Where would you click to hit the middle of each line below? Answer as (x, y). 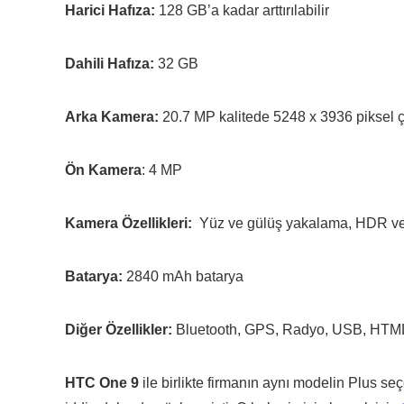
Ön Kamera (103, 170)
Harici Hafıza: (110, 10)
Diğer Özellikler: (119, 330)
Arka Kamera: (112, 117)
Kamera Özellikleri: (132, 223)
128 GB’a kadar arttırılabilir (242, 10)
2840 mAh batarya (183, 276)
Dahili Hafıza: (110, 64)
